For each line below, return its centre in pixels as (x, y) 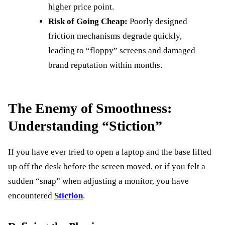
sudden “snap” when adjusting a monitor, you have (98, 181)
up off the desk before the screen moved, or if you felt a (107, 167)
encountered (31, 196)
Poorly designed (157, 22)
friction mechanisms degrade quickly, (115, 36)
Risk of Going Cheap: (88, 22)
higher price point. (81, 7)
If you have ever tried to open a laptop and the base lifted (110, 152)
